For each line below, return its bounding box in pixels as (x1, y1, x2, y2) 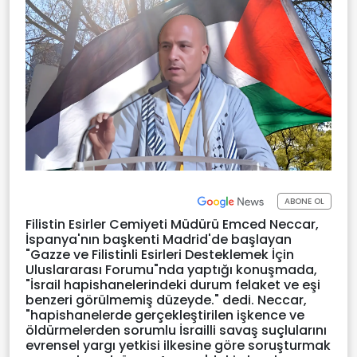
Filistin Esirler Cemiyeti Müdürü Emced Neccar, (25, 214, 319, 233)
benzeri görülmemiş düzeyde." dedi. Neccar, (25, 290, 307, 309)
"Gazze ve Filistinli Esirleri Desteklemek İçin (25, 245, 294, 264)
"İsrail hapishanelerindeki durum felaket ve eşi (25, 275, 320, 294)
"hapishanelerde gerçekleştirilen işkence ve (25, 305, 304, 324)
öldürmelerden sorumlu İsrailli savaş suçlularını (25, 320, 327, 339)
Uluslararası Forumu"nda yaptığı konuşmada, (25, 260, 317, 279)
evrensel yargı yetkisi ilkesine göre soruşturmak (25, 335, 331, 355)
